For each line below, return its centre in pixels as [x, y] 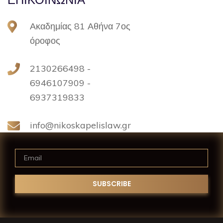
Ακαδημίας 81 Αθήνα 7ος [80, 26]
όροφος [45, 40]
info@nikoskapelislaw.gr [80, 125]
